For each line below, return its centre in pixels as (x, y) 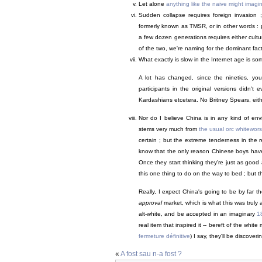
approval (150, 203)
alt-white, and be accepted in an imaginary (198, 214)
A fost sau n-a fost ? (151, 254)
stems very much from (169, 129)
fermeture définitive (164, 236)
